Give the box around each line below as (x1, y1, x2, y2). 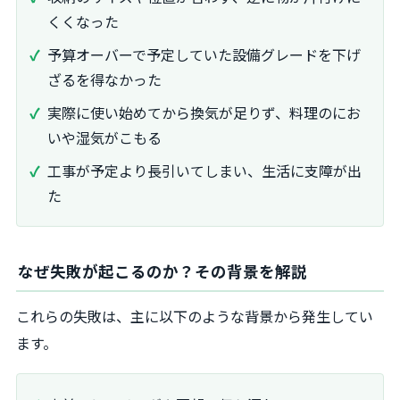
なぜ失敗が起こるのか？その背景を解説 (18, 259, 307, 282)
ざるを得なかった (47, 69, 162, 91)
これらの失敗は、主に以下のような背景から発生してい (16, 305, 373, 328)
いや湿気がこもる (47, 126, 162, 148)
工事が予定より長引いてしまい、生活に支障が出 (47, 159, 362, 181)
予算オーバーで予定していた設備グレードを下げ (47, 44, 361, 66)
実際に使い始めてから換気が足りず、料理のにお (47, 101, 361, 123)
